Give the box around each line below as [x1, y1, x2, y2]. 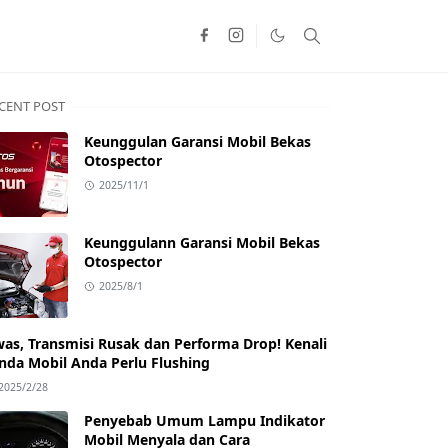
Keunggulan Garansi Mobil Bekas [84, 132, 311, 151]
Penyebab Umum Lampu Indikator [84, 411, 325, 430]
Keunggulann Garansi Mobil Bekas [84, 233, 320, 252]
